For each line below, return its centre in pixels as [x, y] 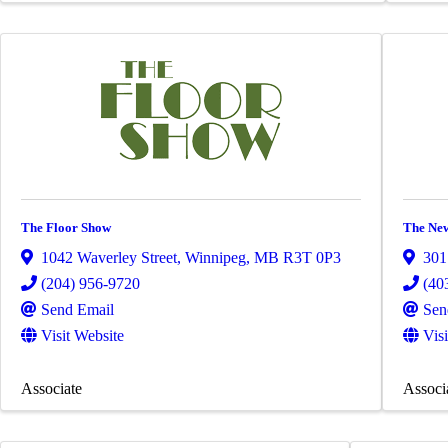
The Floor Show [66, 227]
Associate [51, 388]
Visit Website [82, 335]
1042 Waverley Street [109, 257]
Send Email [77, 309]
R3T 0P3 [312, 257]
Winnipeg [215, 257]
